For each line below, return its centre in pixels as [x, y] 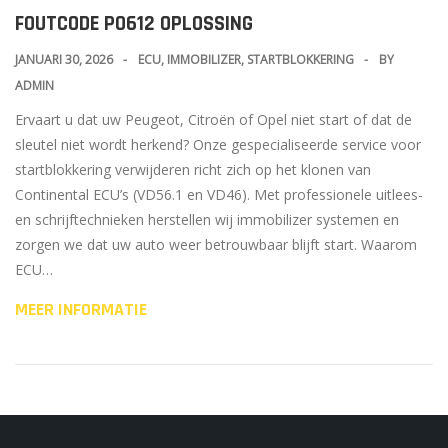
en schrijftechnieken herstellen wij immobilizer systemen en [207, 219]
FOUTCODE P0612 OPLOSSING [134, 23]
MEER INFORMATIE [81, 309]
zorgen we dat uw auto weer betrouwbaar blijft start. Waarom [216, 244]
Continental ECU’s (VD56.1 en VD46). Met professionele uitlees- [219, 194]
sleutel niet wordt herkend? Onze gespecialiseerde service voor [218, 144]
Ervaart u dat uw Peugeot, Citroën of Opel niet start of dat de [213, 119]
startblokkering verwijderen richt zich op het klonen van [193, 169]
